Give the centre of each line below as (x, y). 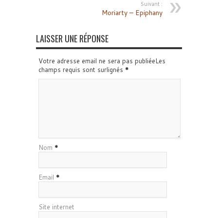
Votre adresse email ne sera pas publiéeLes (102, 61)
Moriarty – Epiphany (132, 13)
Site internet (56, 207)
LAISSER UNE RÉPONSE (72, 38)
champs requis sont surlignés (82, 70)
